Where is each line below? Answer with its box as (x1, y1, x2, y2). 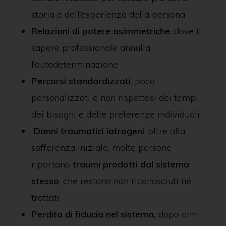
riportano (31, 158, 73, 170)
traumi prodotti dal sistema (72, 158, 189, 170)
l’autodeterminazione (31, 59, 118, 70)
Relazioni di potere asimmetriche (31, 25, 170, 37)
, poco (130, 75, 155, 87)
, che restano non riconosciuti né (59, 175, 191, 187)
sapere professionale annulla (31, 42, 150, 53)
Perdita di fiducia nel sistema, (31, 208, 156, 220)
